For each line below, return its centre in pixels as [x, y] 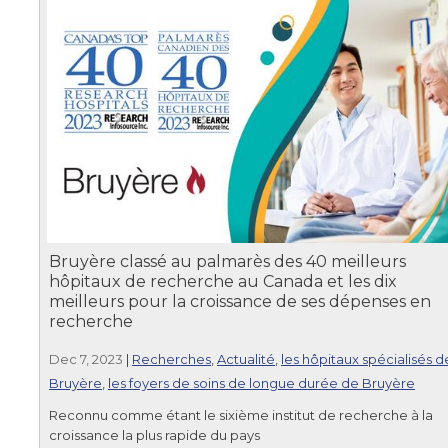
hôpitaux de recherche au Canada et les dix [223, 281]
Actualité [246, 358]
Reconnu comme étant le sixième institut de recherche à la [241, 414]
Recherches [171, 358]
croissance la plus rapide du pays [154, 434]
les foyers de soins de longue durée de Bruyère [261, 382]
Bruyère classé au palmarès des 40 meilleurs [227, 261]
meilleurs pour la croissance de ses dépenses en [240, 301]
